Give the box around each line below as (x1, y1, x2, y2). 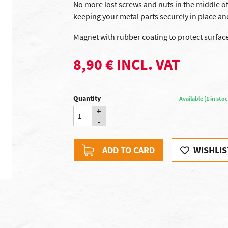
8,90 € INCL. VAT (73, 54, 180, 74)
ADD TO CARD (102, 144, 155, 156)
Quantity (73, 94, 101, 103)
